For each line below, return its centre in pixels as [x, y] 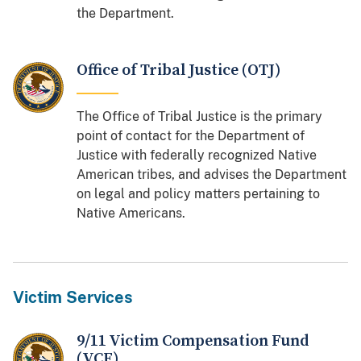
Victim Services [73, 297]
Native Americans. [131, 213]
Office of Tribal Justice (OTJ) [179, 70]
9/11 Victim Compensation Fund [193, 341]
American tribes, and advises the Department [212, 174]
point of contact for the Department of [191, 135]
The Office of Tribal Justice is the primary [200, 116]
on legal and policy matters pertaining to [199, 193]
